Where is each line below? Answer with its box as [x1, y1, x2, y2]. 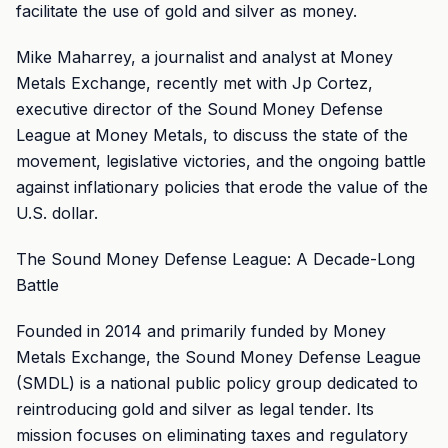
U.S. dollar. [16, 203, 98, 223]
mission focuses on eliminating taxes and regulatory [16, 425, 408, 445]
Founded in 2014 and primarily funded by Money [16, 321, 386, 341]
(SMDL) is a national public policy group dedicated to [16, 373, 418, 393]
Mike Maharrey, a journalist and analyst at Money [16, 47, 393, 67]
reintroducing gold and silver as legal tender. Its [16, 399, 374, 419]
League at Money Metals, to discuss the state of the [16, 125, 408, 145]
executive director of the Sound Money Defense [16, 99, 383, 119]
